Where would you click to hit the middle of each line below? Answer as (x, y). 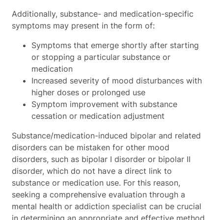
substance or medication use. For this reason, (96, 182)
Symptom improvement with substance (104, 104)
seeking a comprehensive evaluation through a (98, 194)
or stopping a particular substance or (101, 57)
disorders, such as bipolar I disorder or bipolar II (101, 159)
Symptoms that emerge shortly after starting (115, 45)
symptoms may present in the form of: (84, 25)
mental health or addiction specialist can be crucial (107, 206)
